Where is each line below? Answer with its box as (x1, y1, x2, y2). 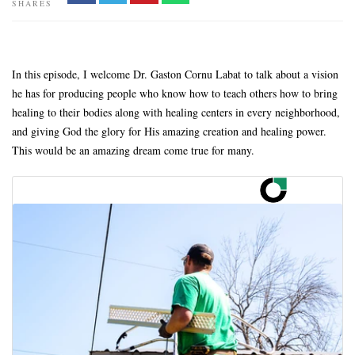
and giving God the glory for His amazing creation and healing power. (12, 123, 326, 139)
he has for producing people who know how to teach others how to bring (12, 85, 338, 101)
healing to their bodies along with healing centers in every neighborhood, (12, 104, 340, 120)
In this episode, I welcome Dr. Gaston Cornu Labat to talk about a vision (12, 66, 338, 82)
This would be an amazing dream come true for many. (12, 142, 254, 158)
